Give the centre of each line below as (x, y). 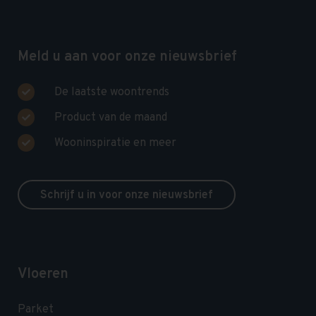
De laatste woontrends (112, 93)
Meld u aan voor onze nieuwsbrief (127, 57)
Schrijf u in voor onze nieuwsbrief (127, 196)
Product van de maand (111, 118)
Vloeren (43, 275)
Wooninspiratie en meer (115, 144)
